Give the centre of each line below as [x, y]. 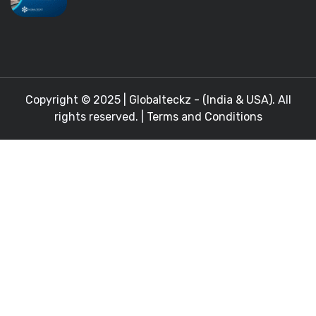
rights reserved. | [100, 117]
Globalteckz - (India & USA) [200, 100]
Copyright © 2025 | [77, 100]
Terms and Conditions [204, 117]
